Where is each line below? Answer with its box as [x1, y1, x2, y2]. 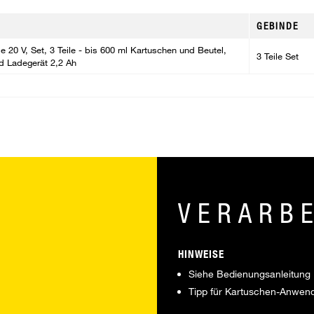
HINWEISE [178, 247, 224, 261]
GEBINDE [257, 20, 299, 32]
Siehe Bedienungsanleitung [189, 268, 310, 280]
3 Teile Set [257, 50, 299, 62]
